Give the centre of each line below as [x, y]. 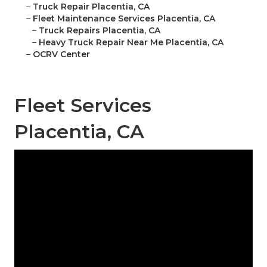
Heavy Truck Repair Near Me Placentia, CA [131, 43]
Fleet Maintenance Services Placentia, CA [124, 19]
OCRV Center [61, 55]
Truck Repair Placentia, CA [91, 7]
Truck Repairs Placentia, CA [100, 31]
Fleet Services [83, 105]
